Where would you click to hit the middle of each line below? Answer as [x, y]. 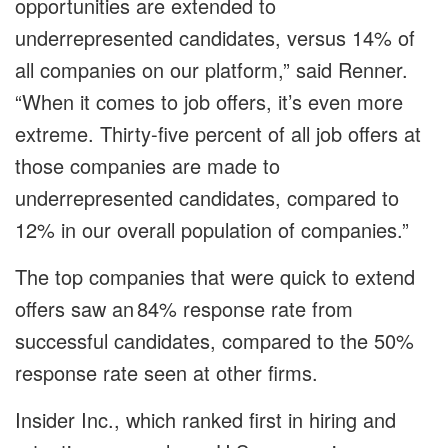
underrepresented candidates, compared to [207, 198]
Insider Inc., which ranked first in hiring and [205, 420]
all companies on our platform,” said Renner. [211, 70]
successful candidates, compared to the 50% [214, 341]
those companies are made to [147, 166]
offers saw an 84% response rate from [184, 309]
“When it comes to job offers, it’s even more [209, 102]
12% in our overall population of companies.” [212, 230]
